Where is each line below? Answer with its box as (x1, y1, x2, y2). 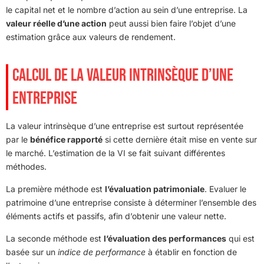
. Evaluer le (204, 183, 246, 194)
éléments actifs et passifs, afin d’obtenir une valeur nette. (6, 210, 226, 221)
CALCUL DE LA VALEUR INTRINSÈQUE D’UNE (12, 64, 233, 86)
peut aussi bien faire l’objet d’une (107, 18, 236, 28)
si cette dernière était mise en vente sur (103, 134, 257, 144)
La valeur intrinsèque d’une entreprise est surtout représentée (6, 120, 243, 131)
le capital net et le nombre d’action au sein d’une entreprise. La (6, 4, 247, 15)
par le (6, 134, 30, 144)
